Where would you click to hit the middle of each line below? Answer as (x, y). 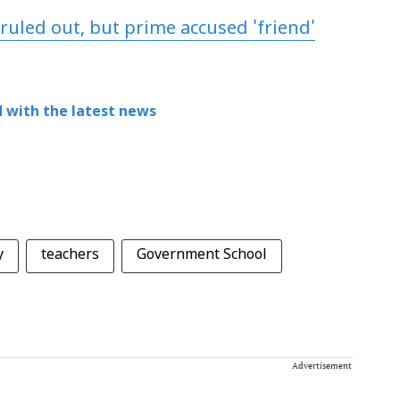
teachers (70, 255)
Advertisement (322, 366)
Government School (202, 255)
